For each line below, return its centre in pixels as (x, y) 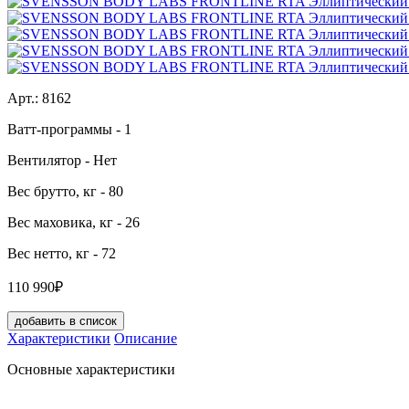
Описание (146, 338)
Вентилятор (44, 160)
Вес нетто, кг (48, 253)
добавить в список (66, 320)
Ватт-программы (60, 129)
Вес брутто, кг (52, 191)
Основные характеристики (91, 369)
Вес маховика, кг (60, 222)
